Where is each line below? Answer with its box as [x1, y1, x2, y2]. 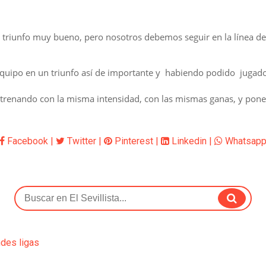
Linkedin [169, 135, 207, 147]
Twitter [65, 135, 96, 147]
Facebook [5, 135, 48, 147]
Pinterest [112, 135, 153, 147]
